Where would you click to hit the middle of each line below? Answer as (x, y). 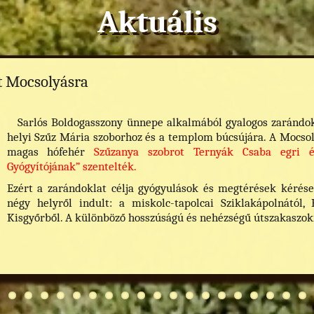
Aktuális (157, 21)
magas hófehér (50, 152)
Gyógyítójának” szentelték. (71, 166)
